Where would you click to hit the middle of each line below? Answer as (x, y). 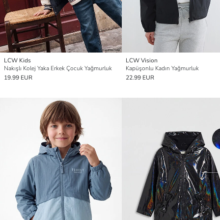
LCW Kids (17, 61)
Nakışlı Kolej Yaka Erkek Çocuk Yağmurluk (58, 69)
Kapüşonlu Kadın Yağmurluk (162, 69)
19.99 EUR (18, 78)
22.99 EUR (140, 78)
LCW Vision (142, 61)
